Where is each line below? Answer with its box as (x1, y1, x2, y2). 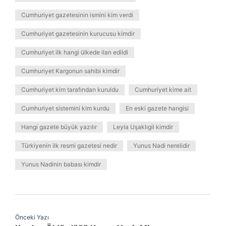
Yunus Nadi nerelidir (133, 142, 190, 149)
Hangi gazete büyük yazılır (21, 123, 97, 131)
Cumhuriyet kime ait (135, 86, 191, 93)
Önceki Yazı (15, 213, 49, 221)
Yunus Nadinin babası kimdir (21, 160, 101, 168)
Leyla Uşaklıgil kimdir (113, 123, 173, 131)
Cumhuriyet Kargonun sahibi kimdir (21, 67, 120, 75)
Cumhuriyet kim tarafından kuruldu (21, 86, 119, 93)
